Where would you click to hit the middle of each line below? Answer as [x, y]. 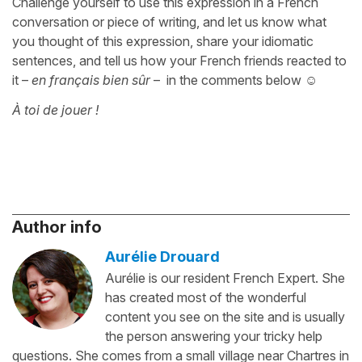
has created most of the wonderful [206, 297]
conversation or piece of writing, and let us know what [169, 21]
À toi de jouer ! [55, 109]
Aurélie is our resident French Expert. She [225, 278]
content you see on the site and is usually [225, 316]
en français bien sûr [91, 80]
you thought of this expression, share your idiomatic [163, 41]
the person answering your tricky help [214, 336]
